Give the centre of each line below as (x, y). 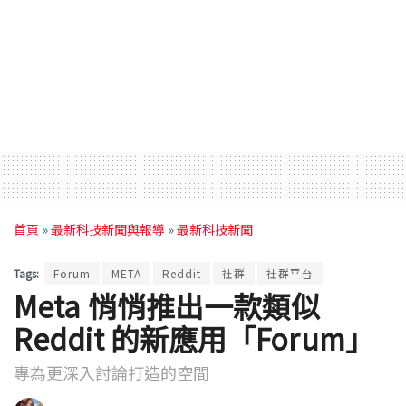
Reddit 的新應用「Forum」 (194, 338)
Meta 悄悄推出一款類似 (167, 305)
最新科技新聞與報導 (108, 230)
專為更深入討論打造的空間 (111, 372)
